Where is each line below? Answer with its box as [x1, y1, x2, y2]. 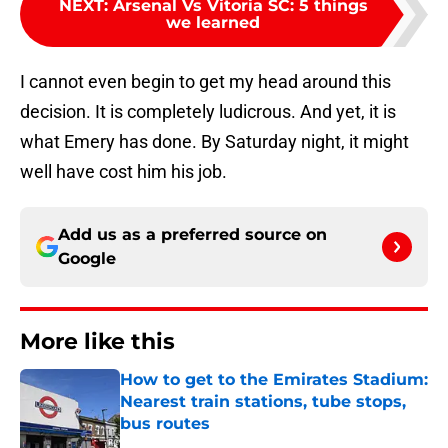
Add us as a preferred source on [58, 225, 327, 245]
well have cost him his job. [20, 161, 227, 183]
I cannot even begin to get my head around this [20, 71, 391, 93]
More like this [20, 328, 175, 356]
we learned [166, 13, 260, 33]
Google [58, 249, 116, 269]
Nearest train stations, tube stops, [120, 392, 406, 412]
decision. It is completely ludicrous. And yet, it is [20, 101, 396, 123]
